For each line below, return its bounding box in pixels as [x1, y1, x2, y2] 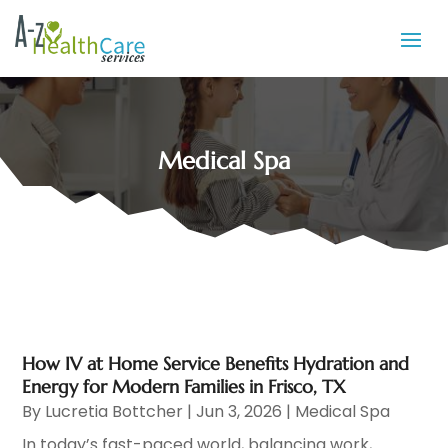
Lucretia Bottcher [45, 400, 184, 424]
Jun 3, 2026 [196, 400, 283, 424]
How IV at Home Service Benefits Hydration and [22, 352, 410, 376]
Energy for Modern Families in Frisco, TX [22, 375, 347, 399]
